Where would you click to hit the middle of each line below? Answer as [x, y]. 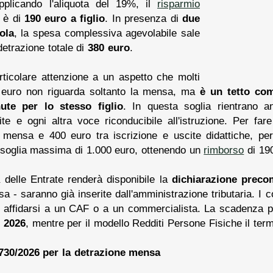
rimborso [224, 150]
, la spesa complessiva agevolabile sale [107, 33]
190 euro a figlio [65, 18]
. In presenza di [144, 18]
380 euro [109, 47]
